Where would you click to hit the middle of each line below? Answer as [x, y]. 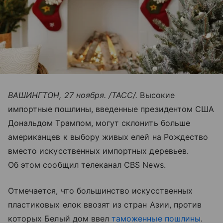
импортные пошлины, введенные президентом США [111, 109]
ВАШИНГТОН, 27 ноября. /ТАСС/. [74, 95]
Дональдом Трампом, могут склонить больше [99, 123]
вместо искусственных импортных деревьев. [98, 151]
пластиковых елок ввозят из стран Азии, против [105, 204]
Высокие [157, 95]
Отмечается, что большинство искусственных [100, 190]
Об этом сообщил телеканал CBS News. [87, 165]
